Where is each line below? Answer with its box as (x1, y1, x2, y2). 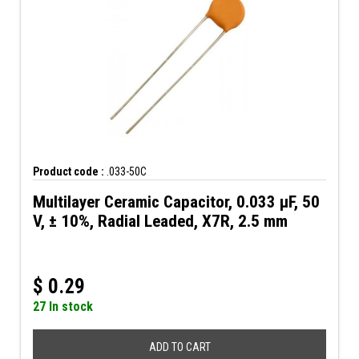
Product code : (33, 165, 104, 178)
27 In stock (33, 299, 93, 314)
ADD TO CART (148, 341, 211, 353)
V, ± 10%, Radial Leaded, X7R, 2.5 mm (33, 212, 288, 231)
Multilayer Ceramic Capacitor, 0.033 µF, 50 (33, 192, 320, 212)
